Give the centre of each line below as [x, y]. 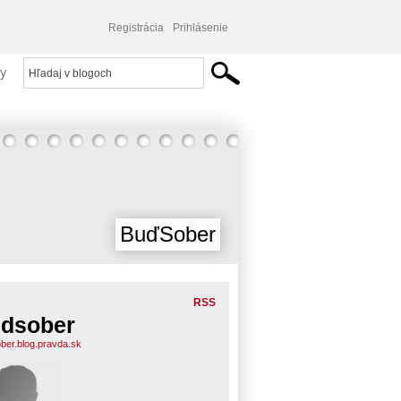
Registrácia [136, 28]
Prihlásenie [200, 28]
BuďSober [168, 234]
